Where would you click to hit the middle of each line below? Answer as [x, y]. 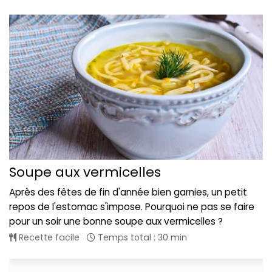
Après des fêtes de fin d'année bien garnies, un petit [128, 192]
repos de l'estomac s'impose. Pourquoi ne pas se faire [132, 207]
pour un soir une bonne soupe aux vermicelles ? [116, 222]
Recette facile [48, 238]
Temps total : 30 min [141, 238]
